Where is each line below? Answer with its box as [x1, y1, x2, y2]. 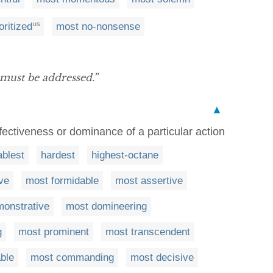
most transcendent [105, 226, 190, 238]
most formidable [26, 175, 99, 187]
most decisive [130, 252, 194, 264]
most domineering [66, 200, 147, 213]
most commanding [30, 252, 114, 264]
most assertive [115, 175, 183, 187]
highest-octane [91, 149, 158, 161]
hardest [41, 149, 75, 161]
